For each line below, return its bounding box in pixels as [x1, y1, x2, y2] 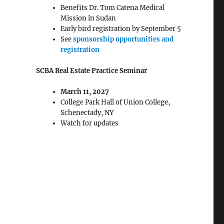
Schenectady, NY [60, 108, 113, 117]
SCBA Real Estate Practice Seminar [35, 66, 147, 75]
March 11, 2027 [60, 87, 109, 96]
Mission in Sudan [60, 14, 116, 22]
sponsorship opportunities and [72, 35, 173, 43]
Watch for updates [60, 119, 118, 127]
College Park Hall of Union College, [60, 98, 170, 106]
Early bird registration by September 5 [60, 24, 181, 33]
